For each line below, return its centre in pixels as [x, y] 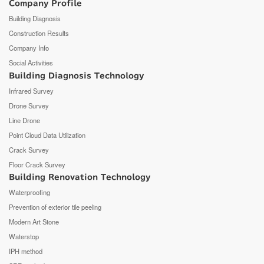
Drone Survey [29, 105]
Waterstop [24, 236]
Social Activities [31, 63]
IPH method [26, 251]
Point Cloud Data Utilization [47, 135]
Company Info [29, 48]
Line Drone [24, 120]
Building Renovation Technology [80, 177]
